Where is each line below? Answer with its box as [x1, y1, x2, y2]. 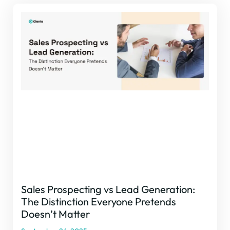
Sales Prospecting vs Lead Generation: [21, 183, 195, 196]
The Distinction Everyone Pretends [21, 195, 176, 208]
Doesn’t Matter [21, 207, 90, 221]
